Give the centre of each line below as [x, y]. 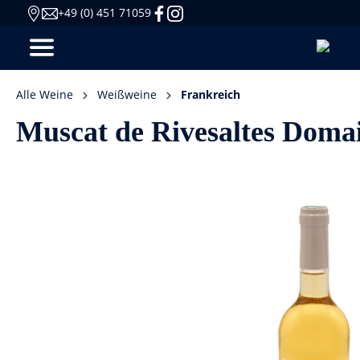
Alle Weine [45, 94]
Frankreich [211, 94]
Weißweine [127, 94]
